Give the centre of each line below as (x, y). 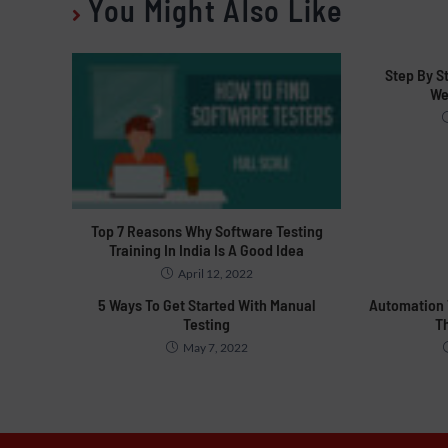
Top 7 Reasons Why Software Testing (206, 231)
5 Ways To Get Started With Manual (206, 305)
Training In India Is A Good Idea (207, 250)
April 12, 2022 (215, 274)
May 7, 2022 (215, 348)
